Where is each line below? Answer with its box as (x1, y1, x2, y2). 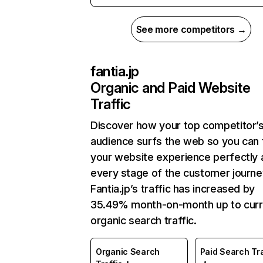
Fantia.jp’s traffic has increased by (90, 183, 255, 195)
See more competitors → (136, 23, 247, 35)
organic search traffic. (90, 214, 197, 227)
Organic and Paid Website (90, 79, 251, 96)
